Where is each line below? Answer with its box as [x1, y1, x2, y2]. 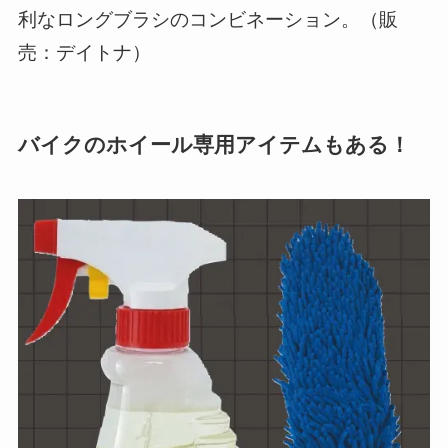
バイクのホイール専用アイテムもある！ [17, 128, 410, 158]
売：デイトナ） [17, 37, 151, 65]
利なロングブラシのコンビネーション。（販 [17, 4, 398, 32]
